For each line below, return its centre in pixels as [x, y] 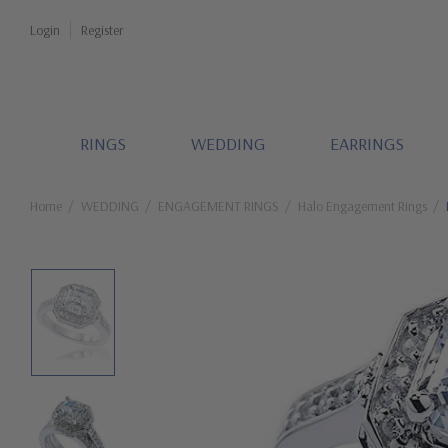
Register [102, 30]
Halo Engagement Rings [362, 206]
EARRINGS [366, 143]
